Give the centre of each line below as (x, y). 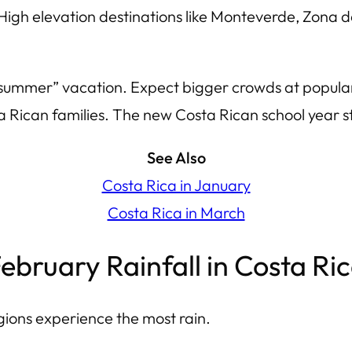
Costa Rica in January (176, 185)
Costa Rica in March (176, 212)
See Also (176, 157)
